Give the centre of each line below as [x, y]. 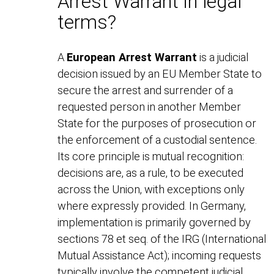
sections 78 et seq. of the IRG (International [162, 239]
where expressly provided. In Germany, [152, 206]
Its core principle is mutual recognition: [151, 156]
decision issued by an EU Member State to [160, 73]
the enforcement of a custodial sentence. [157, 139]
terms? [87, 22]
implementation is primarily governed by [154, 222]
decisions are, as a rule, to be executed [151, 172]
